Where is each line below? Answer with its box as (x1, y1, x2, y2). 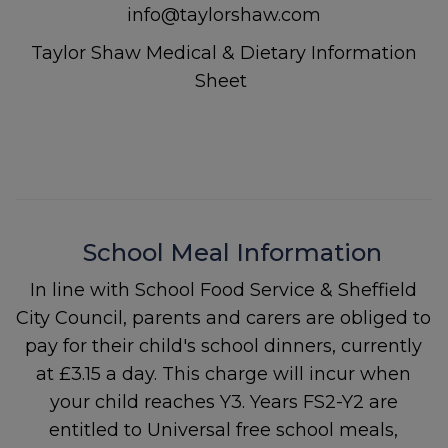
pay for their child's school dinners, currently (25, 335, 423, 357)
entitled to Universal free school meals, (49, 419, 399, 441)
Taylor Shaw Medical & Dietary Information (30, 42, 417, 64)
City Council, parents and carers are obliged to (16, 307, 432, 329)
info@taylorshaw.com (126, 4, 321, 26)
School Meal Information (59, 238, 389, 267)
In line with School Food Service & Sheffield (30, 279, 418, 301)
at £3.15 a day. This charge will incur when (36, 363, 412, 385)
